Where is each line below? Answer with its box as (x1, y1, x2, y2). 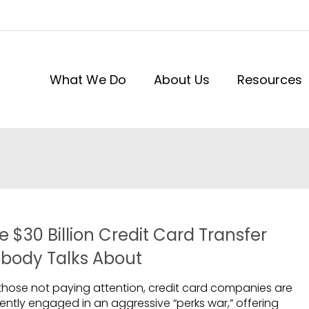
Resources (237, 70, 302, 88)
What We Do (50, 70, 126, 88)
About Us (154, 70, 210, 88)
